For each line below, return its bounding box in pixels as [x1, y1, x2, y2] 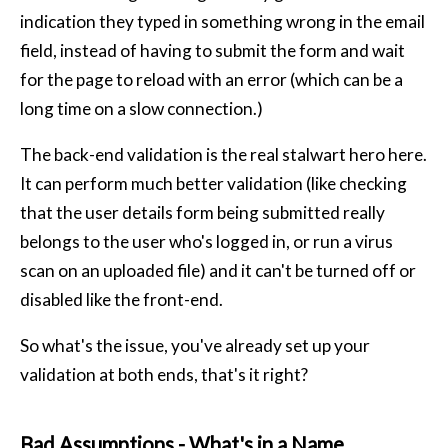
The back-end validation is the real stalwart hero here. [20, 143, 427, 165]
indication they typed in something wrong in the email [20, 10, 425, 32]
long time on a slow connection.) [20, 97, 263, 119]
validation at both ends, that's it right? [20, 364, 308, 386]
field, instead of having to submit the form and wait [20, 39, 405, 61]
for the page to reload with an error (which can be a [20, 68, 403, 90]
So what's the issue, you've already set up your [20, 335, 370, 357]
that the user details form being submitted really [20, 201, 385, 223]
